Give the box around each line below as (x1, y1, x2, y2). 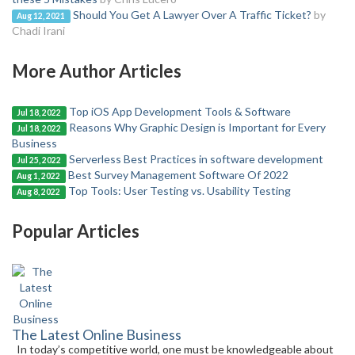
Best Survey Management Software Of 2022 (67, 168, 288, 181)
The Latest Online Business (12, 326, 181, 343)
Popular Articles (12, 220, 139, 242)
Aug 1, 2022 (17, 171, 61, 181)
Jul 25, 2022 (17, 155, 62, 165)
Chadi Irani (12, 24, 65, 37)
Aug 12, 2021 (17, 11, 66, 21)
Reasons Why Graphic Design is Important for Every (68, 120, 326, 134)
